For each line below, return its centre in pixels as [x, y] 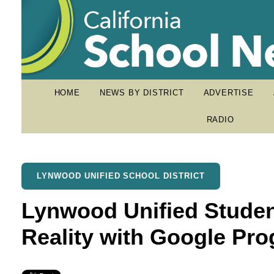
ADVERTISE [228, 93]
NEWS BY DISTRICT [142, 93]
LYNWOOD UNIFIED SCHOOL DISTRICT [121, 176]
